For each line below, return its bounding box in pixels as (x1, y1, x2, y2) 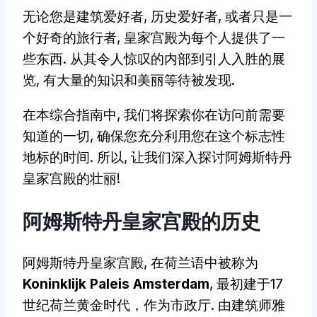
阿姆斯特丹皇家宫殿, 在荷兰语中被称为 (23, 254, 258, 271)
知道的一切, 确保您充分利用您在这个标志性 (23, 128, 285, 145)
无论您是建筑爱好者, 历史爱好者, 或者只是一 (23, 8, 292, 25)
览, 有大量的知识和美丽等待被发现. (23, 72, 235, 89)
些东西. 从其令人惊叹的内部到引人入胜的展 (23, 51, 285, 68)
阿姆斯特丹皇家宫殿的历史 (23, 209, 260, 234)
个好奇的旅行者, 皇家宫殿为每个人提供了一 (23, 30, 285, 47)
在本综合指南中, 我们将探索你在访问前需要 (23, 107, 285, 124)
